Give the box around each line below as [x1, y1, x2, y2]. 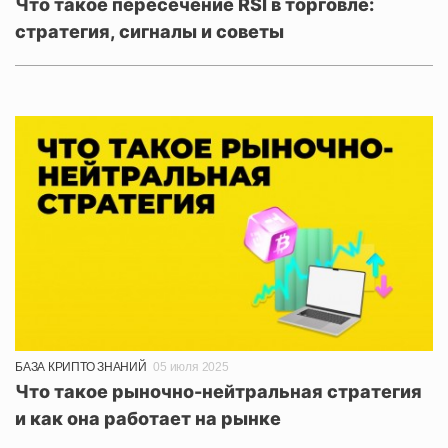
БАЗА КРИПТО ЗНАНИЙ [15, 359, 147, 374]
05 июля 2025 [153, 359, 229, 374]
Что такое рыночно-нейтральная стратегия [15, 380, 422, 402]
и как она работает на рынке [15, 407, 281, 429]
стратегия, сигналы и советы [15, 20, 284, 42]
